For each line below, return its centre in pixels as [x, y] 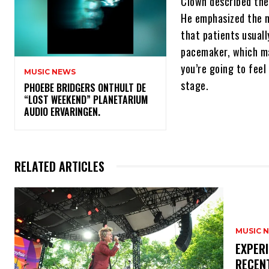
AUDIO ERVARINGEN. [65, 112]
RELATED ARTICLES [59, 167]
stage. [198, 86]
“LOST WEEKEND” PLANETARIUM [86, 100]
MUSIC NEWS [50, 72]
